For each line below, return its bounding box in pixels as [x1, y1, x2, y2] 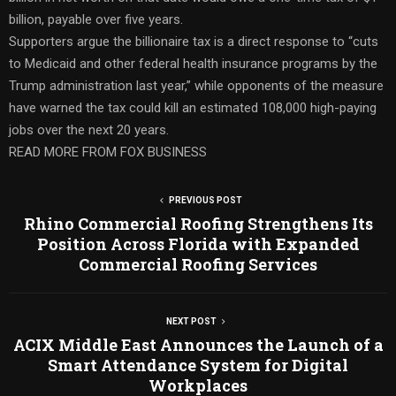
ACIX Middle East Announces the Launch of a [12, 333, 384, 355]
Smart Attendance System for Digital [48, 354, 348, 376]
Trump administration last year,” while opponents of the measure [9, 77, 384, 94]
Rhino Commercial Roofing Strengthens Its [23, 212, 373, 234]
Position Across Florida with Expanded [36, 232, 360, 255]
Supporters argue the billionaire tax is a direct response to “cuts [9, 33, 378, 49]
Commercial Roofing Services [79, 253, 317, 275]
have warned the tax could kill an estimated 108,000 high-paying [9, 99, 377, 116]
